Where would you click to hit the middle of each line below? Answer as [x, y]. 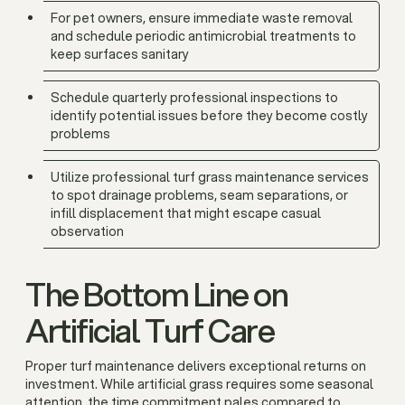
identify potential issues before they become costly [209, 116]
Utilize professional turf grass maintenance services [210, 177]
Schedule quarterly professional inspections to [194, 98]
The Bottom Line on [156, 294]
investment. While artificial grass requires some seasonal [199, 384]
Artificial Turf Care [150, 330]
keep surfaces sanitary [120, 54]
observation [87, 231]
